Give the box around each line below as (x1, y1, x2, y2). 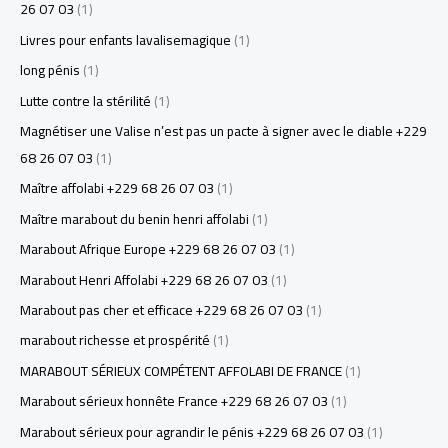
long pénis (20, 57, 80, 84)
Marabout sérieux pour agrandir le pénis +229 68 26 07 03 (20, 418, 364, 445)
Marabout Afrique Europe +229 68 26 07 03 (20, 236, 276, 263)
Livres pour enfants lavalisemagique (20, 26, 231, 53)
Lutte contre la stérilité (20, 87, 151, 114)
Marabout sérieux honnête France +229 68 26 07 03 (20, 388, 328, 415)
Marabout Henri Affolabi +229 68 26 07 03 (20, 266, 268, 293)
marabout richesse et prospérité (20, 327, 210, 354)
